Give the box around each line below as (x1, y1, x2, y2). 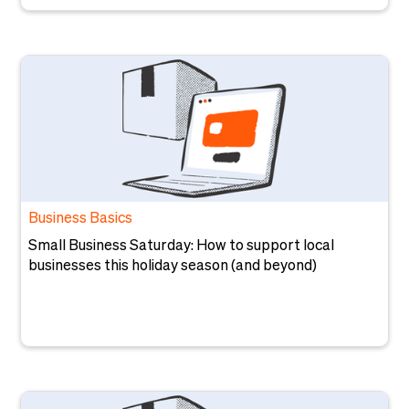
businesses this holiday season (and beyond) (28, 259, 318, 274)
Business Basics (28, 212, 133, 226)
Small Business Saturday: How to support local (28, 239, 335, 254)
